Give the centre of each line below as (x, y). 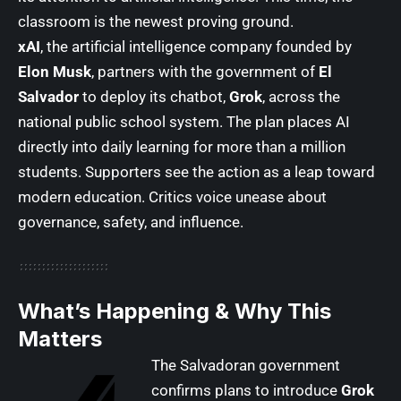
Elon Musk (55, 71)
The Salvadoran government (246, 365)
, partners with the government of (205, 71)
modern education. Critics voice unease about (172, 196)
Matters (60, 338)
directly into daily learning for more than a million (182, 146)
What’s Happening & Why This (175, 311)
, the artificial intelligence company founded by (196, 46)
